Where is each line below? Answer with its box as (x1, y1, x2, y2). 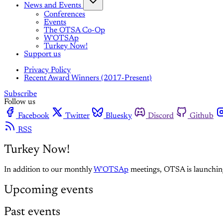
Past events (4, 206, 60, 218)
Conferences (44, 10, 85, 18)
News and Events (24, 1, 81, 9)
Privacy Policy (24, 66, 71, 74)
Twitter (65, 112, 90, 120)
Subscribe (4, 90, 37, 98)
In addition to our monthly (4, 165, 94, 174)
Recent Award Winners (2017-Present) (24, 74, 152, 82)
